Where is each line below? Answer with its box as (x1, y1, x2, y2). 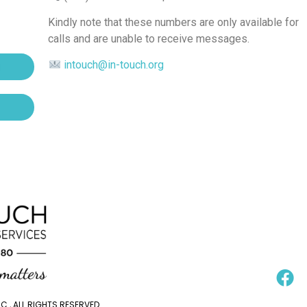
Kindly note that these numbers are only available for (48, 16, 299, 29)
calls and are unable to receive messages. (48, 32, 250, 46)
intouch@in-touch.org (60, 58, 164, 72)
